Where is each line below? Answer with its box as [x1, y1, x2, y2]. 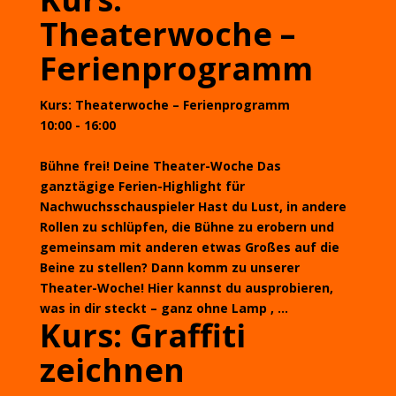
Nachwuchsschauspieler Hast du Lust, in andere [39, 198, 346, 215]
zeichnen [39, 348, 185, 392]
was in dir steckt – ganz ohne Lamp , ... [39, 300, 288, 316]
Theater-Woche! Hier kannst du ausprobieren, [39, 279, 333, 296]
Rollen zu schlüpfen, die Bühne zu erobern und [39, 218, 334, 235]
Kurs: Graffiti [39, 314, 246, 357]
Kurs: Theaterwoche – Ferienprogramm [39, 96, 290, 113]
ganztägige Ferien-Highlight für [39, 178, 245, 194]
